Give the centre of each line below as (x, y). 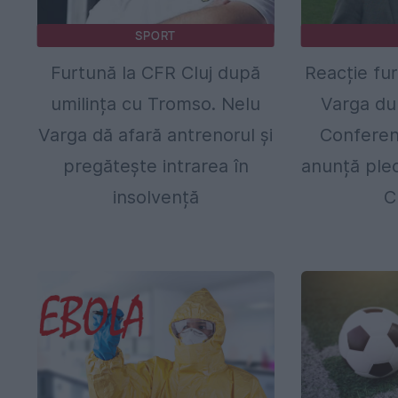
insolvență (155, 198)
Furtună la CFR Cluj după (156, 73)
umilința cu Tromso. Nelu (156, 104)
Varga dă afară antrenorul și (156, 135)
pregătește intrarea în (155, 167)
